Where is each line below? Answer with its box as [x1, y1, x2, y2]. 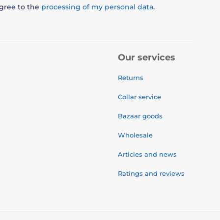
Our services [118, 52, 175, 63]
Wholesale [118, 131, 153, 139]
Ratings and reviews [118, 169, 185, 177]
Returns [118, 73, 143, 82]
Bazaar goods [118, 111, 163, 120]
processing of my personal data [41, 2, 153, 11]
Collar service [118, 92, 161, 101]
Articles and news [118, 150, 177, 158]
